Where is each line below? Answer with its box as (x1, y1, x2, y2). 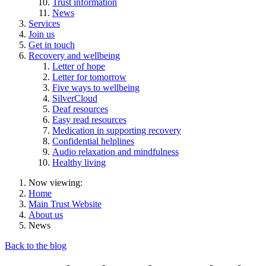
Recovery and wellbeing (28, 50, 120, 61)
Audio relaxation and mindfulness (52, 146, 179, 157)
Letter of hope (52, 61, 105, 71)
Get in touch (28, 39, 75, 50)
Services (28, 18, 60, 28)
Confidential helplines (52, 135, 134, 146)
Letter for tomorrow (52, 71, 126, 82)
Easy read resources (52, 114, 126, 125)
